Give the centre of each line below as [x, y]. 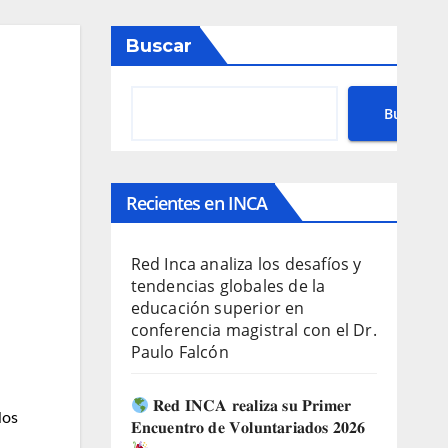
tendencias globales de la [228, 286]
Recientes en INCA [196, 203]
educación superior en [217, 308]
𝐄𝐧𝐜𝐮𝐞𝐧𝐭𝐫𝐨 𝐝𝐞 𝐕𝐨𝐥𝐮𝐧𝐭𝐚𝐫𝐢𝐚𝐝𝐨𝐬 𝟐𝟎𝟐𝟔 [248, 427]
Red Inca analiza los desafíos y [246, 264]
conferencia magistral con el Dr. [253, 330]
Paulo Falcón [179, 352]
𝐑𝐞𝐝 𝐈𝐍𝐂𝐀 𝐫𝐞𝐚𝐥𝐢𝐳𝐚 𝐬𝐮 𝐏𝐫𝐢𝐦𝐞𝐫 [250, 405]
